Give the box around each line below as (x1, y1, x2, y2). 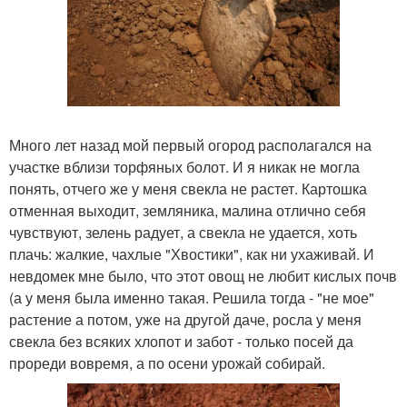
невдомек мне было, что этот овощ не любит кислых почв (9, 265, 397, 287)
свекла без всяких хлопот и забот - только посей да (9, 331, 353, 352)
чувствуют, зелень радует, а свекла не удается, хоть (9, 222, 357, 243)
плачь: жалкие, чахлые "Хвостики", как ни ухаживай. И (9, 243, 374, 265)
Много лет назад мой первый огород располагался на (9, 134, 372, 156)
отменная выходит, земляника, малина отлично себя (9, 200, 366, 222)
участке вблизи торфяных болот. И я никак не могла (9, 156, 360, 178)
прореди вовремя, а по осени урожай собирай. (9, 352, 325, 374)
